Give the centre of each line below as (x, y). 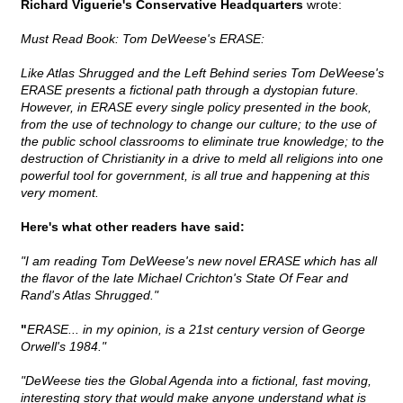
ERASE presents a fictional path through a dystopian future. (190, 90)
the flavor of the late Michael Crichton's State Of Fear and (184, 278)
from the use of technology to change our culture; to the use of (198, 125)
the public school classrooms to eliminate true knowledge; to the (202, 142)
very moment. (60, 193)
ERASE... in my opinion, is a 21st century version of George (196, 330)
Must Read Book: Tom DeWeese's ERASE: (143, 39)
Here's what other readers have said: (133, 227)
